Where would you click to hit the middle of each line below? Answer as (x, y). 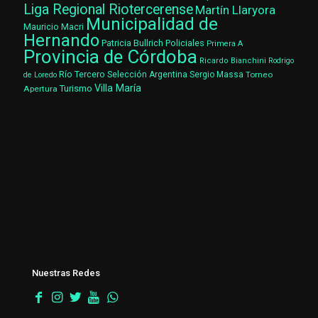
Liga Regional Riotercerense (108, 10)
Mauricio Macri (54, 27)
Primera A (225, 44)
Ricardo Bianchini (233, 61)
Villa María (118, 89)
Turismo (76, 89)
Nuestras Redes (66, 273)
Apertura (40, 89)
